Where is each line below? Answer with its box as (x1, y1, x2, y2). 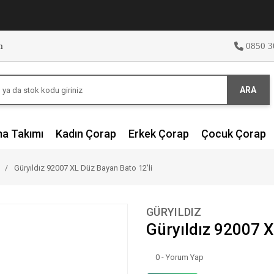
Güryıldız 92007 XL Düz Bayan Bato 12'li (14, 163, 152, 172)
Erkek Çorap (128, 127, 189, 140)
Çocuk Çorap (201, 127, 266, 140)
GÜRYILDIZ (146, 206, 202, 218)
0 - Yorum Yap (155, 253, 204, 262)
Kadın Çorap (56, 127, 116, 140)
